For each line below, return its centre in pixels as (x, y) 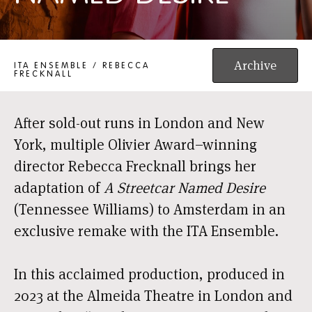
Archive (255, 65)
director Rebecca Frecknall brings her (135, 166)
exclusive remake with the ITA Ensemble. (146, 231)
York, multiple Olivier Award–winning (135, 145)
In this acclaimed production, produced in (149, 274)
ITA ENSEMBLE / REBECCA (82, 65)
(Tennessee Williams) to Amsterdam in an (150, 209)
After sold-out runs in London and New (139, 123)
